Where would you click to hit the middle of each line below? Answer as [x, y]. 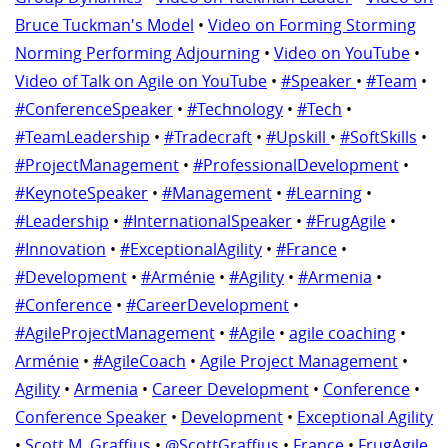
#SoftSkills [378, 137]
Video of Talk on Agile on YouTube [141, 81]
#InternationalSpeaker [207, 221]
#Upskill [298, 137]
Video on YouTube [342, 53]
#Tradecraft [208, 137]
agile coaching [342, 333]
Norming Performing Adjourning [137, 53]
